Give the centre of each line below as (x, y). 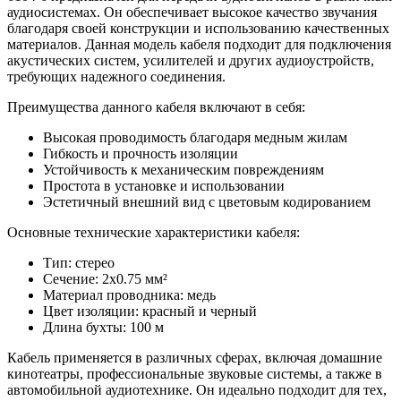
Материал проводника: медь (129, 294)
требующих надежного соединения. (116, 76)
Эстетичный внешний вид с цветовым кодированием (207, 201)
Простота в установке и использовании (164, 185)
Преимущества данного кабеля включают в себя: (156, 107)
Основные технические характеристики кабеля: (154, 232)
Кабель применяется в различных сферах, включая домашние (195, 357)
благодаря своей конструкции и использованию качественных (198, 28)
